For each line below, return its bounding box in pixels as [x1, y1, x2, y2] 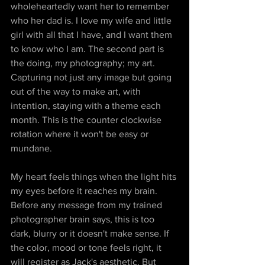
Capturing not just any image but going [11, 72, 174, 83]
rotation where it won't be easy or [11, 129, 151, 140]
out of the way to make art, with [11, 86, 143, 97]
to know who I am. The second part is [11, 44, 166, 54]
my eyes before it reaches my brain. [11, 186, 160, 196]
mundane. [11, 143, 54, 154]
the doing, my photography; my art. [11, 58, 157, 69]
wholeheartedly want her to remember [11, 1, 172, 12]
